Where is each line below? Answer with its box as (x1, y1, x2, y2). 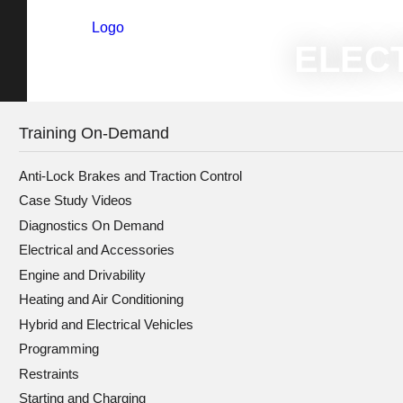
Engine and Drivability (19, 266, 146, 282)
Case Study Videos (19, 193, 132, 208)
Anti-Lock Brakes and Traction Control (19, 167, 242, 184)
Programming (19, 341, 99, 356)
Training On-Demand (19, 123, 169, 142)
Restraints (19, 365, 79, 381)
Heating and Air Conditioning (19, 291, 184, 307)
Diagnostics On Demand (19, 217, 164, 233)
